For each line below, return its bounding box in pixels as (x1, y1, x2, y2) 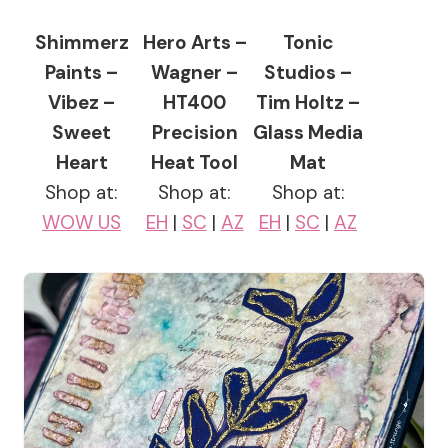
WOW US (42, 210, 121, 236)
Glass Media (253, 120, 363, 146)
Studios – (264, 60, 352, 86)
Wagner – (151, 60, 238, 86)
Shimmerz (34, 30, 129, 56)
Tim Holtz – (256, 90, 360, 116)
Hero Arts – (142, 30, 247, 56)
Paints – (45, 60, 118, 86)
